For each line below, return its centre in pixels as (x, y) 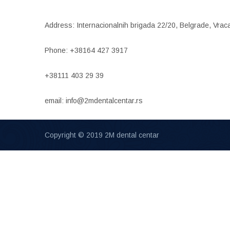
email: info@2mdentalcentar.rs (94, 100)
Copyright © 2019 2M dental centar (102, 135)
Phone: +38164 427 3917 (86, 50)
